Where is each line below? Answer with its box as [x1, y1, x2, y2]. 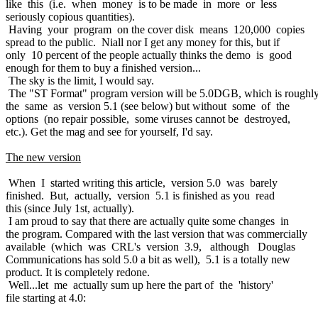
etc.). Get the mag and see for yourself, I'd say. [6, 125, 213, 138]
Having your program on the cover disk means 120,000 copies [6, 23, 305, 35]
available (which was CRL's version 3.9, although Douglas [6, 240, 295, 253]
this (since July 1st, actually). [6, 202, 134, 214]
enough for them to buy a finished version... [6, 61, 201, 74]
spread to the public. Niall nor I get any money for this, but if [6, 35, 280, 48]
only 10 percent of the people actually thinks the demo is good [6, 48, 292, 61]
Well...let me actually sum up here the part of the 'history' [6, 278, 273, 291]
